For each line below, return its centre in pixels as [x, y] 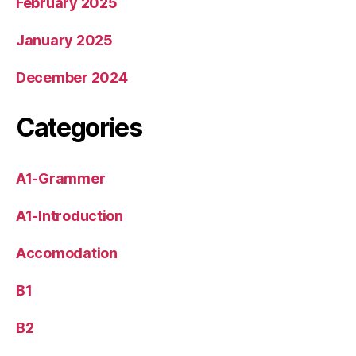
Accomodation [67, 253]
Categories [79, 128]
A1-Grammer [61, 178]
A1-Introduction [70, 216]
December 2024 [72, 77]
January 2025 [64, 40]
